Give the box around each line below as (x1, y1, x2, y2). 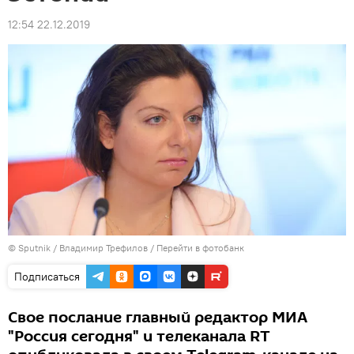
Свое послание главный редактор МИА (8, 306, 307, 329)
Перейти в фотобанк (156, 241, 244, 254)
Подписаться (14, 269, 80, 284)
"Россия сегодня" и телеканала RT (8, 325, 270, 348)
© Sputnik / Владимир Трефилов (8, 241, 148, 254)
